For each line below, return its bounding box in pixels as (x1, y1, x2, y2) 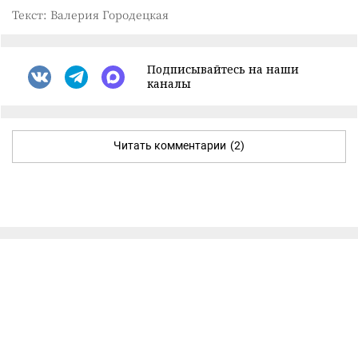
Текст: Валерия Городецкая (12, 6, 169, 22)
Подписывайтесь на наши (147, 62, 299, 77)
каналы (147, 76, 191, 91)
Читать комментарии (113, 139, 226, 152)
